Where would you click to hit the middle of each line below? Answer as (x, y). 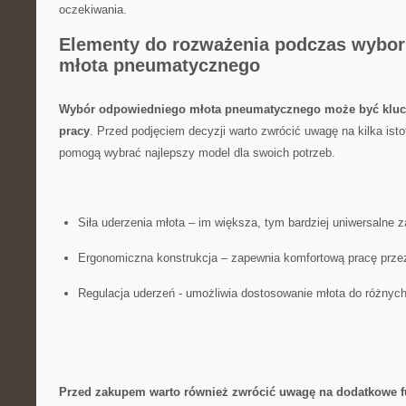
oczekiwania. (93, 10)
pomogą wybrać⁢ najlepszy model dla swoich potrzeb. (197, 153)
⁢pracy (74, 131)
